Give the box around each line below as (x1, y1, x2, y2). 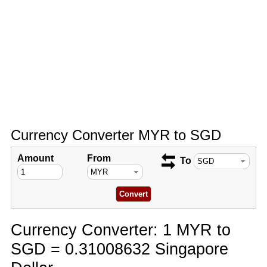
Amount (17, 153, 54, 163)
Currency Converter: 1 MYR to (10, 221, 231, 239)
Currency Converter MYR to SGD (10, 127, 221, 143)
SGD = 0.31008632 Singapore (10, 240, 228, 258)
